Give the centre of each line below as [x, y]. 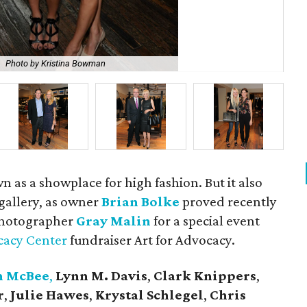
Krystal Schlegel [149, 295]
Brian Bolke [141, 201]
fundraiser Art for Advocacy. [151, 240]
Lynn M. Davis [101, 275]
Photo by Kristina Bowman [56, 64]
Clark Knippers [205, 275]
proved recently [229, 201]
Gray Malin [114, 221]
